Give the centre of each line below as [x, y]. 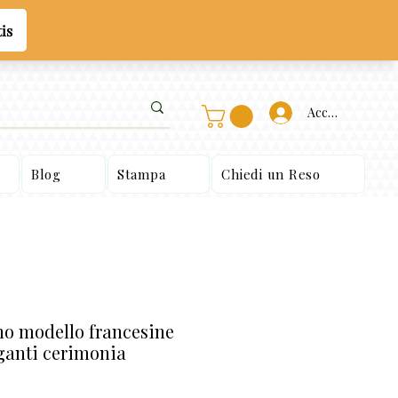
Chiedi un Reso [271, 175]
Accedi [326, 112]
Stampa [141, 175]
